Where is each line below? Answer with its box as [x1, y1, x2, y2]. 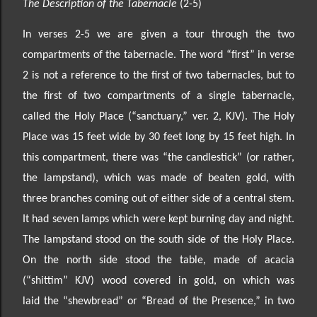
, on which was [213, 275, 294, 287]
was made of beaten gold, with [137, 173, 294, 184]
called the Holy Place [23, 111, 129, 122]
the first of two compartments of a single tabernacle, [23, 91, 294, 102]
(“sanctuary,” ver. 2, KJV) [128, 111, 246, 122]
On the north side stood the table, [23, 255, 214, 266]
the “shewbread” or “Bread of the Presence [44, 296, 253, 307]
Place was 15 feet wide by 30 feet [23, 132, 185, 143]
